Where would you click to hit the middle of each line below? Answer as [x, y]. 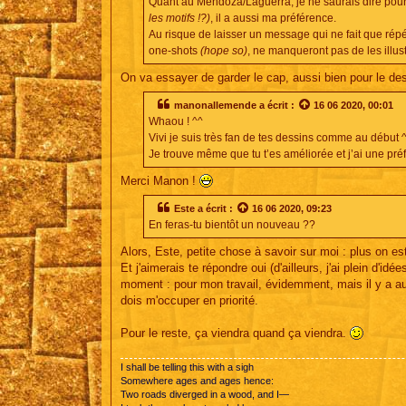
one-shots [174, 50]
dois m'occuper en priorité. [189, 301]
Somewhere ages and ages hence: [197, 381]
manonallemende [215, 105]
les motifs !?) [179, 18]
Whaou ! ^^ [176, 121]
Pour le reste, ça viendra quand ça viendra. [235, 333]
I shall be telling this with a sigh [187, 367]
